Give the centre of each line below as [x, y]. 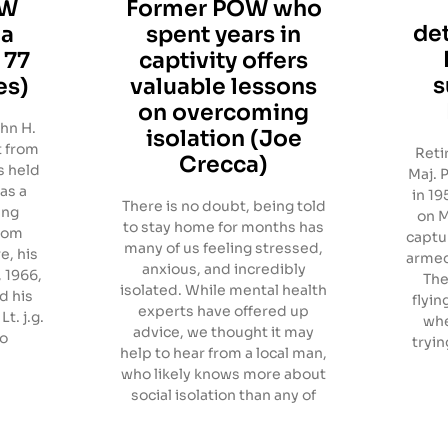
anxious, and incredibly [223, 269]
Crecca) [224, 165]
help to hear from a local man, [224, 353]
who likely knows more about [224, 374]
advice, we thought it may [224, 332]
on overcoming [224, 113]
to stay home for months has [224, 227]
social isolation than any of [224, 395]
